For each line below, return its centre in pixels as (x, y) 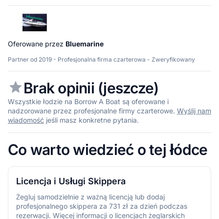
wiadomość (26, 120)
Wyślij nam (194, 110)
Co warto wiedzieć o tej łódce (108, 149)
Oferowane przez (37, 44)
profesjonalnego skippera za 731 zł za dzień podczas (102, 206)
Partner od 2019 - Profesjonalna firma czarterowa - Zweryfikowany (101, 59)
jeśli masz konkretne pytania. (91, 120)
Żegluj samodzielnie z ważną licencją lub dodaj (90, 197)
